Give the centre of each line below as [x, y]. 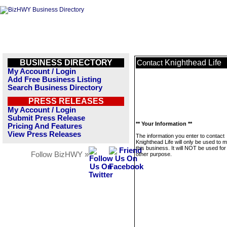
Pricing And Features [45, 126]
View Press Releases [44, 134]
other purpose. [154, 154]
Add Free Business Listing [54, 80]
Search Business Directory [55, 88]
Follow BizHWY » [60, 155]
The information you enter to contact [180, 136]
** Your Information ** [164, 124]
